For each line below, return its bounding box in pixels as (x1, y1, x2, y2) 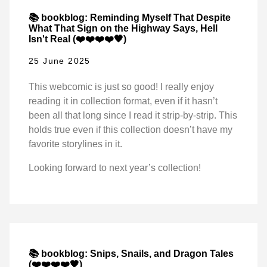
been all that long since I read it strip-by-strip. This (29, 110, 237, 121)
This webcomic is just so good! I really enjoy (29, 82, 214, 92)
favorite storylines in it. (29, 139, 122, 150)
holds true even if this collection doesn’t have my (29, 125, 232, 135)
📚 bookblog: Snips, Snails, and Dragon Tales (29, 248, 234, 259)
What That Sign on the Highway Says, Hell (29, 23, 218, 34)
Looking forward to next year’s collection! (29, 163, 201, 173)
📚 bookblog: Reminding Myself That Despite (29, 13, 231, 23)
